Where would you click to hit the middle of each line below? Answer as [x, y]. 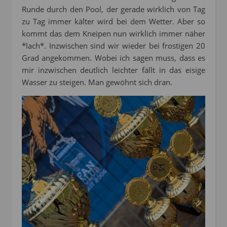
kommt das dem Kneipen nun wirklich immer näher [113, 33]
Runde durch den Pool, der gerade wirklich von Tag [113, 9]
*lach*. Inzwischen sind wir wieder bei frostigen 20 [113, 45]
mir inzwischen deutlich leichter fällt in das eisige [113, 70]
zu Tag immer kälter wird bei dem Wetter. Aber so [113, 21]
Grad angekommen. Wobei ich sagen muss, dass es [113, 58]
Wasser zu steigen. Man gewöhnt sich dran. [97, 82]
